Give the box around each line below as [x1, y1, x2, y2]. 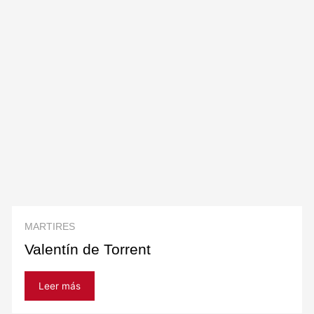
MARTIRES [25, 221, 76, 233]
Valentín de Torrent [25, 241, 151, 258]
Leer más [39, 280, 81, 292]
